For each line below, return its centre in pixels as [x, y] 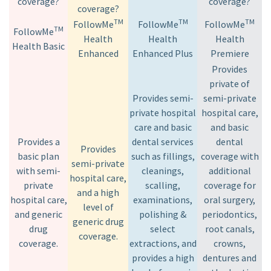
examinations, [163, 200]
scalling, [163, 185]
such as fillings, [163, 156]
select [163, 229]
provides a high [163, 258]
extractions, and [163, 243]
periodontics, [230, 214]
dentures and [230, 258]
